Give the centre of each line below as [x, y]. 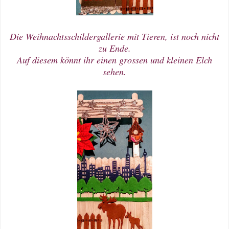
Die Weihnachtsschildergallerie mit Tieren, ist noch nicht [114, 36]
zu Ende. [114, 48]
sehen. [114, 71]
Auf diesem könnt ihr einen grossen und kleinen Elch [114, 60]
